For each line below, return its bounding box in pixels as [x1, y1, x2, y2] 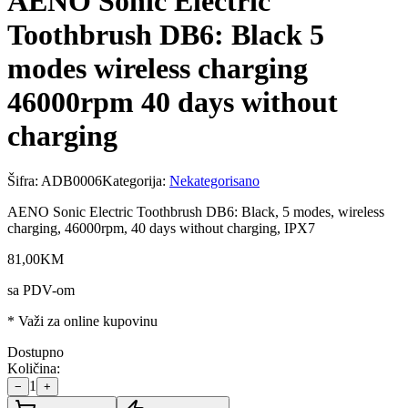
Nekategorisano [169, 172, 260, 189]
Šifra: [7, 172, 41, 189]
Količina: [7, 360, 60, 376]
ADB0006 [41, 172, 102, 189]
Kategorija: [102, 172, 169, 189]
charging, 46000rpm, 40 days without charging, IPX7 [7, 219, 315, 236]
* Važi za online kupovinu [7, 312, 158, 329]
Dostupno [7, 343, 64, 360]
